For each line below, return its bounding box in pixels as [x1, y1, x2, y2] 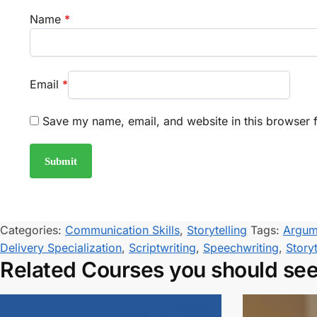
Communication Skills [65, 223, 180, 238]
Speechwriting [203, 241, 279, 255]
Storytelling [187, 223, 247, 238]
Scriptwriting [129, 241, 196, 255]
